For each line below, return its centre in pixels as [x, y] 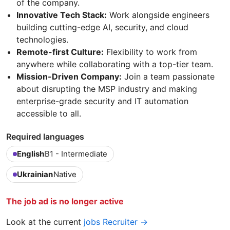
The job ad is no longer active [65, 202]
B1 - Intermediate [76, 154]
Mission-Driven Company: [69, 77]
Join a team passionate [168, 77]
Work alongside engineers [158, 15]
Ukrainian [35, 175]
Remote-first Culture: [60, 52]
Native [65, 175]
